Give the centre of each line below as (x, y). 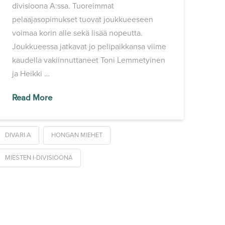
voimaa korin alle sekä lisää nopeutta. (78, 33)
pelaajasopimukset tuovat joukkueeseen (83, 20)
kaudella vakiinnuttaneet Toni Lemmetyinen (89, 61)
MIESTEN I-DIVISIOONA (39, 158)
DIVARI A (18, 135)
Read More (32, 98)
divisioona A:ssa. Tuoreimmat (63, 6)
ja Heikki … (31, 74)
